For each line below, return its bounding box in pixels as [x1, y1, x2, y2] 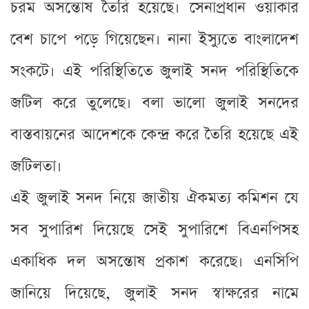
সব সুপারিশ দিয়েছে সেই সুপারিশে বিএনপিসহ [10, 219, 299, 241]
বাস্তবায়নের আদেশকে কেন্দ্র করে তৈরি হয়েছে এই [10, 123, 299, 146]
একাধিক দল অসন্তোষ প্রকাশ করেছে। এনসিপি [10, 250, 299, 272]
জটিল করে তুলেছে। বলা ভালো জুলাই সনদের [10, 92, 299, 114]
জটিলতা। [10, 155, 62, 177]
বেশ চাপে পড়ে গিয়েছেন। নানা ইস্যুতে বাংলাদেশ [10, 28, 299, 50]
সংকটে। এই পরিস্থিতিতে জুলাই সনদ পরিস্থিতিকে [10, 60, 299, 82]
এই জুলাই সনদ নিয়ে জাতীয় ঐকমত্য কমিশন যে [10, 187, 299, 209]
